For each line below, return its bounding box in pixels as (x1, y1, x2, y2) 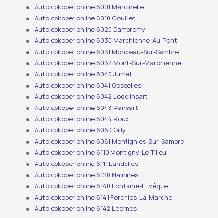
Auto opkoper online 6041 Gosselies (35, 81, 142, 90)
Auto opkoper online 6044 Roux (35, 114, 129, 124)
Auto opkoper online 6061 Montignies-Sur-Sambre (35, 137, 184, 146)
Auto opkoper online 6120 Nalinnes (35, 170, 139, 180)
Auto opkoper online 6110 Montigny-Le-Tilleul (35, 148, 168, 157)
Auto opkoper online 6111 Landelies (35, 159, 139, 168)
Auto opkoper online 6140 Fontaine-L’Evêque (35, 182, 168, 191)
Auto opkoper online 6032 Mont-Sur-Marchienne (35, 58, 182, 68)
